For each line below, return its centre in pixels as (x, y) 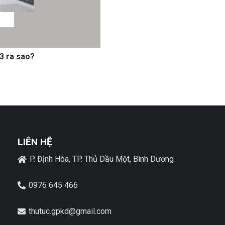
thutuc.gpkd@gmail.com (70, 211)
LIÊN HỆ (35, 142)
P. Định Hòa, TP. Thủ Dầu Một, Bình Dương (102, 159)
